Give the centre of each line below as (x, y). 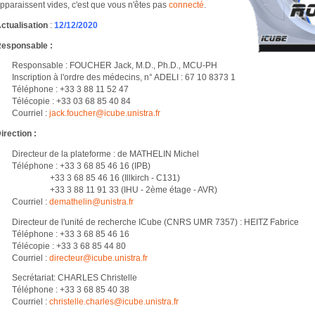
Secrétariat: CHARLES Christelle (74, 278)
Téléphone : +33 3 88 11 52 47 (70, 89)
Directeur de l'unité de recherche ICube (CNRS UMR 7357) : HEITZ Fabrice (155, 221)
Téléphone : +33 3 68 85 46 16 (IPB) (81, 165)
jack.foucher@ (76, 113)
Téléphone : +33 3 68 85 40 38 (70, 290)
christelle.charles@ (85, 302)
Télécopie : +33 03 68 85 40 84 (71, 101)
